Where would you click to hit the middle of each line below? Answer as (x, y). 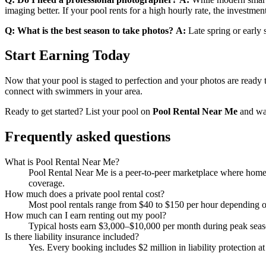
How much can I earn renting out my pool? (85, 216)
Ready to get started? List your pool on (79, 112)
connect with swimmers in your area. (74, 91)
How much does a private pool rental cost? (85, 194)
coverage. (47, 183)
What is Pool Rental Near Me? (62, 162)
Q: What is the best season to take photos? (89, 30)
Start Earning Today (67, 56)
